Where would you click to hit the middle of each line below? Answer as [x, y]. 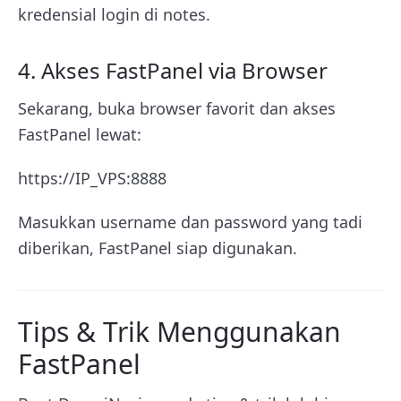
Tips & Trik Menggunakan [179, 331]
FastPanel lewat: [80, 134]
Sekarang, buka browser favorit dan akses [177, 108]
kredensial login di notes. [114, 14]
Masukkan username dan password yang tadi [190, 222]
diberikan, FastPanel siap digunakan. [158, 247]
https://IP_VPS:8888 [92, 178]
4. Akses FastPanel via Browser [173, 70]
